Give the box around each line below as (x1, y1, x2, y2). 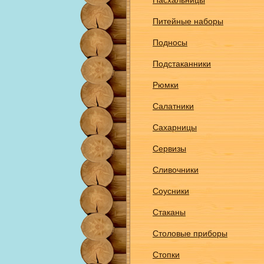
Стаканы (153, 207, 186, 217)
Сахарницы (153, 123, 197, 132)
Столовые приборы (153, 229, 227, 238)
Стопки (153, 250, 180, 259)
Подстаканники (153, 59, 211, 68)
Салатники (153, 101, 194, 111)
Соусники (153, 186, 189, 196)
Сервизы (153, 144, 186, 153)
